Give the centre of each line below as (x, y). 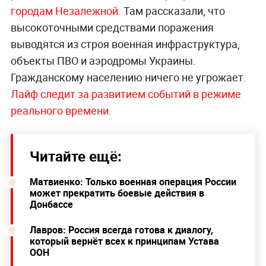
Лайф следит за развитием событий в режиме (126, 94)
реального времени (59, 111)
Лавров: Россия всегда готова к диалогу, (121, 230)
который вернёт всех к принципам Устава (124, 241)
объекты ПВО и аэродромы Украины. (103, 61)
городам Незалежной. (66, 11)
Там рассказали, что (173, 11)
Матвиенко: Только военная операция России (133, 182)
